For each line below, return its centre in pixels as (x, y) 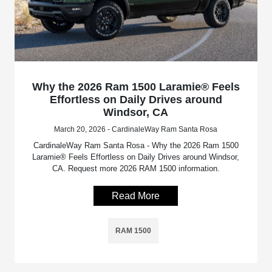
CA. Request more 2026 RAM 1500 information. (136, 169)
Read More (136, 196)
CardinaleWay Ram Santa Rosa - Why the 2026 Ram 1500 (136, 146)
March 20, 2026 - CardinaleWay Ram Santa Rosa (136, 130)
